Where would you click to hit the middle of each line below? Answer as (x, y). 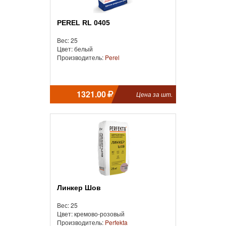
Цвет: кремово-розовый (91, 213)
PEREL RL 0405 (86, 22)
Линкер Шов (81, 187)
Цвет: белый (75, 48)
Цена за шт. (154, 94)
